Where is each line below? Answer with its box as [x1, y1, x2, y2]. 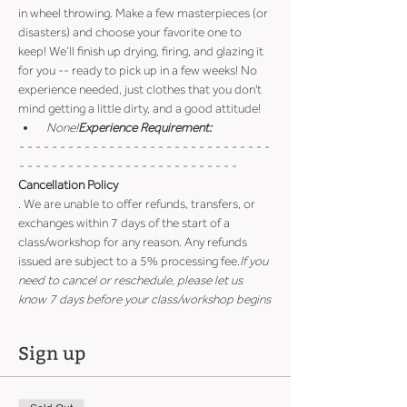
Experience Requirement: [78, 120, 212, 135]
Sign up [18, 342, 85, 364]
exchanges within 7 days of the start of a [18, 215, 233, 231]
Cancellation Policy [18, 177, 118, 193]
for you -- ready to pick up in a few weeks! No [18, 63, 260, 78]
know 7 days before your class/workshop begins [18, 292, 271, 307]
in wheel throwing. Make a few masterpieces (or [18, 5, 271, 21]
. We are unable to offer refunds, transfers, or [18, 196, 258, 212]
